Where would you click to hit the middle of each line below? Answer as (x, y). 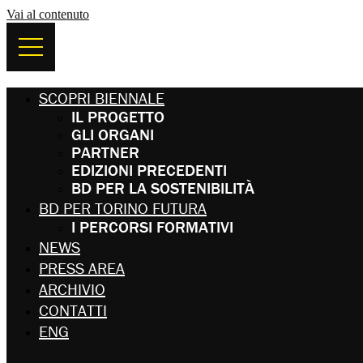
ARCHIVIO (72, 289)
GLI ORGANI (113, 134)
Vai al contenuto (48, 14)
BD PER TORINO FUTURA (123, 208)
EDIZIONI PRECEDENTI (149, 170)
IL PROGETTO (118, 116)
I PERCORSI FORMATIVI (152, 226)
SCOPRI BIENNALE (102, 98)
